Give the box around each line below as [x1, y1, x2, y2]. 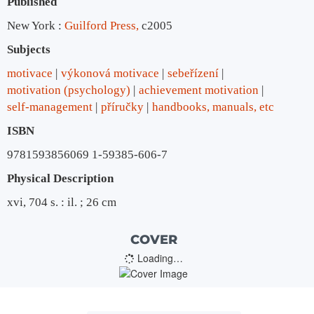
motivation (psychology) [7, 83, 130, 97]
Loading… [134, 251, 183, 266]
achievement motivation [139, 83, 259, 97]
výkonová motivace [61, 67, 159, 81]
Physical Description [7, 172, 114, 186]
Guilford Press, [64, 19, 139, 33]
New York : [7, 19, 62, 33]
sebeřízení [168, 67, 219, 81]
